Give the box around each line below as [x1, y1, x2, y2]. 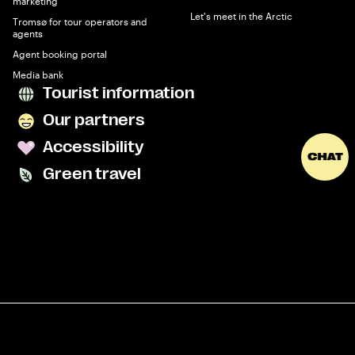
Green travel [40, 165, 141, 184]
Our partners [40, 111, 145, 130]
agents [13, 28, 43, 40]
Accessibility [40, 138, 143, 157]
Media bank [13, 69, 63, 81]
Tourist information [40, 84, 194, 103]
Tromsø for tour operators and [13, 16, 147, 28]
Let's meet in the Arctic [190, 10, 292, 21]
